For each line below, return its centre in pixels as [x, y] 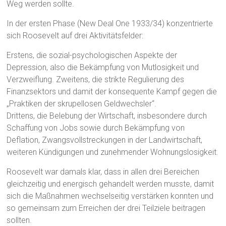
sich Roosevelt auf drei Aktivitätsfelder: [75, 36]
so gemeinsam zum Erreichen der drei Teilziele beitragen [106, 208]
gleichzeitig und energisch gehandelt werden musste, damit [110, 184]
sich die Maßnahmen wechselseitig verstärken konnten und [110, 196]
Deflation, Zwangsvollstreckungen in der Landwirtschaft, [105, 140]
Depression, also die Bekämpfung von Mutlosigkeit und [103, 68]
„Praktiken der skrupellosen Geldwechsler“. [82, 104]
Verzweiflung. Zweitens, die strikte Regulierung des [96, 80]
